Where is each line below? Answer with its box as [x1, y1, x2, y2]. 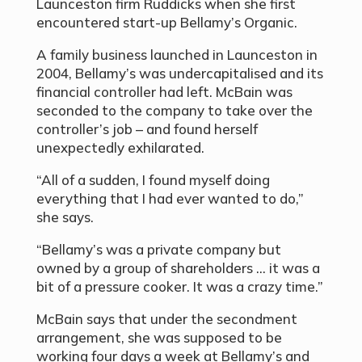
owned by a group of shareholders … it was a [36, 259, 320, 276]
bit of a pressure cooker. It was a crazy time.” [36, 277, 323, 295]
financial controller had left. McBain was [36, 82, 293, 100]
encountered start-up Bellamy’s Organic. [36, 13, 297, 31]
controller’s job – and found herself [36, 120, 258, 137]
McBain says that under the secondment [36, 309, 297, 327]
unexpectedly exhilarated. [36, 138, 204, 156]
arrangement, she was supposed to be [36, 328, 282, 346]
